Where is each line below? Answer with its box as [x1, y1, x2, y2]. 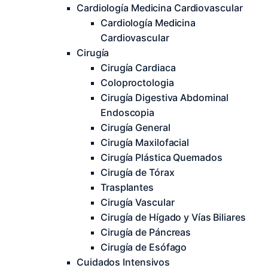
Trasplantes [100, 181, 154, 193]
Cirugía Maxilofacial [100, 136, 189, 148]
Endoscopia [100, 106, 155, 118]
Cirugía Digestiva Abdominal [100, 92, 229, 103]
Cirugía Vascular [100, 196, 175, 208]
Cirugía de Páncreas [100, 226, 191, 238]
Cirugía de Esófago [100, 241, 187, 253]
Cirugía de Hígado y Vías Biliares [100, 211, 246, 223]
